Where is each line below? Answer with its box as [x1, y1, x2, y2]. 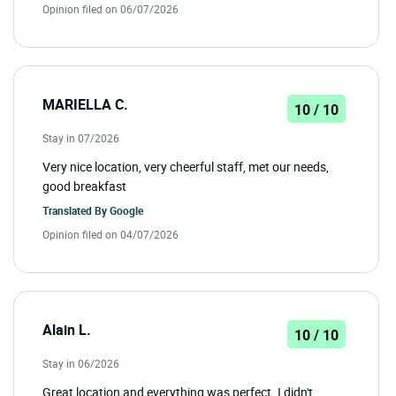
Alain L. [42, 319, 91, 339]
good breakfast [42, 177, 126, 194]
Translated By [42, 202, 110, 217]
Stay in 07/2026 [42, 130, 119, 145]
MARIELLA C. [42, 94, 128, 114]
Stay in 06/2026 [42, 355, 119, 370]
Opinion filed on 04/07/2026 [42, 226, 179, 241]
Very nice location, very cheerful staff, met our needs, [42, 157, 329, 175]
